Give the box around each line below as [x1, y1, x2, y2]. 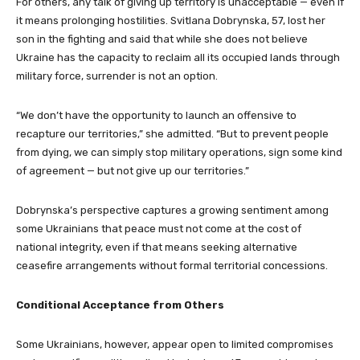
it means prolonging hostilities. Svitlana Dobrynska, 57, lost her [16, 14, 325, 27]
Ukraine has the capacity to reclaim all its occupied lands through [16, 51, 340, 63]
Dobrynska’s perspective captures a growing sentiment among [16, 203, 329, 216]
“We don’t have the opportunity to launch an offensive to [16, 108, 297, 121]
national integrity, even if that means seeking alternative [16, 240, 297, 253]
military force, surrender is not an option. [16, 69, 218, 82]
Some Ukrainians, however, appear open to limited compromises [16, 337, 333, 350]
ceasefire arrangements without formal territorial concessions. [16, 259, 328, 272]
